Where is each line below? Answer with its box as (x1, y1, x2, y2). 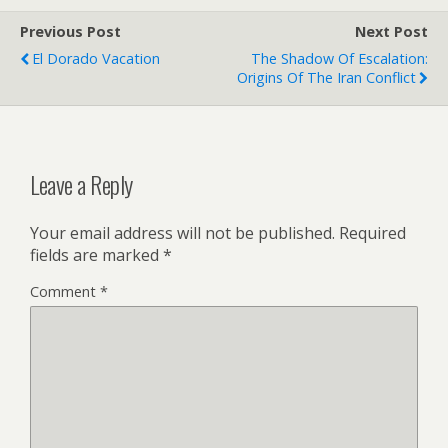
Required (339, 221, 406, 244)
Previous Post (20, 22, 121, 41)
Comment (30, 281, 100, 301)
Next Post (355, 22, 428, 41)
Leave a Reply (30, 165, 133, 202)
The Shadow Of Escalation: (251, 49, 428, 68)
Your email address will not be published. (30, 221, 335, 244)
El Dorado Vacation (32, 49, 160, 68)
